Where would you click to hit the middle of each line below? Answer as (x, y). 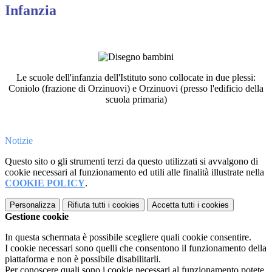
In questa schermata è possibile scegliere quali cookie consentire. (128, 237)
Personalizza (32, 205)
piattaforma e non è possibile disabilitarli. (83, 259)
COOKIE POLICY (45, 183)
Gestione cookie (37, 217)
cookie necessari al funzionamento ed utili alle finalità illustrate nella (134, 172)
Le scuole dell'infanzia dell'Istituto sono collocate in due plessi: (136, 78)
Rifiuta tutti (87, 205)
